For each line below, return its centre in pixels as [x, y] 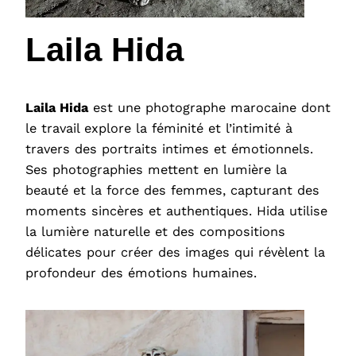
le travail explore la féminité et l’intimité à [159, 129]
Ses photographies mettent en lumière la [156, 170]
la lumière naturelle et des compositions [155, 232]
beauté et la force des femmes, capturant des [172, 191]
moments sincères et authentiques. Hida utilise [176, 211]
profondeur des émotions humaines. [141, 273]
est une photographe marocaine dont [209, 108]
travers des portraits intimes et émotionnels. [169, 149]
